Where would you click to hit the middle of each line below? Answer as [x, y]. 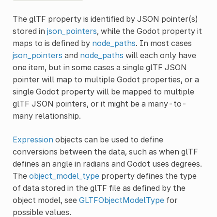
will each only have [160, 55]
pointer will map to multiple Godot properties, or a [106, 79]
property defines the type [148, 176]
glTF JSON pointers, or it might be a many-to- [100, 103]
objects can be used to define [108, 139]
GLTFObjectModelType [121, 200]
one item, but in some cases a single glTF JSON [100, 67]
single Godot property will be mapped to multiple [103, 91]
